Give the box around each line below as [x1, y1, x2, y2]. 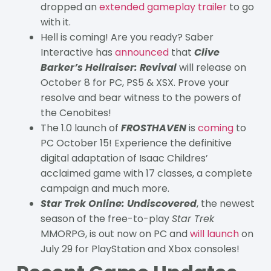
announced [114, 45, 169, 59]
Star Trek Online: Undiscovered [40, 196, 197, 211]
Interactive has [40, 45, 115, 59]
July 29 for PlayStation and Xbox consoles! [40, 241, 240, 256]
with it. [40, 15, 71, 29]
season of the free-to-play [40, 211, 172, 226]
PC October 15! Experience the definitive [40, 135, 232, 150]
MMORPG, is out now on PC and [40, 226, 190, 241]
